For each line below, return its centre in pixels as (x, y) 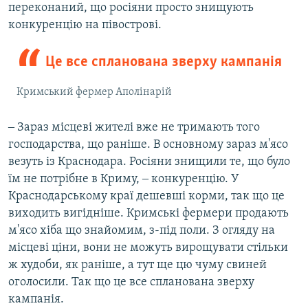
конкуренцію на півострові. (85, 25)
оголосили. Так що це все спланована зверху (131, 283)
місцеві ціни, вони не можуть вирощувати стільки (148, 248)
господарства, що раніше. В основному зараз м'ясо (148, 145)
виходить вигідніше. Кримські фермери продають (148, 214)
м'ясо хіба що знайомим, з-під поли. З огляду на (142, 231)
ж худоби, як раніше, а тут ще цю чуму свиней (137, 265)
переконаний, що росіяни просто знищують (131, 8)
